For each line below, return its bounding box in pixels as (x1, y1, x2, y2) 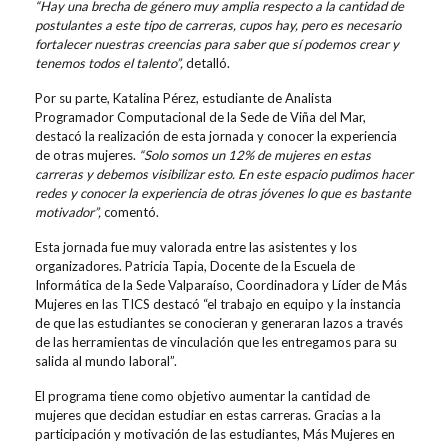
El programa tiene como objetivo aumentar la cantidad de (35, 388, 370, 405)
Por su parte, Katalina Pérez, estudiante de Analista (35, 90, 332, 107)
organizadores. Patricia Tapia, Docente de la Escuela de (35, 258, 355, 275)
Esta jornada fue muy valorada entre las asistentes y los (35, 239, 357, 256)
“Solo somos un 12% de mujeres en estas (136, 147, 371, 164)
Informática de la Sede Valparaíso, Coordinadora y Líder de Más (35, 277, 407, 294)
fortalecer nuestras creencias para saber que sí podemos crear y (35, 36, 399, 53)
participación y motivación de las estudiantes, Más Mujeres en (35, 426, 395, 443)
